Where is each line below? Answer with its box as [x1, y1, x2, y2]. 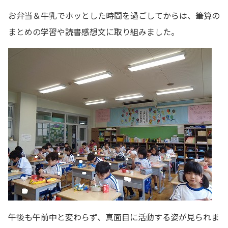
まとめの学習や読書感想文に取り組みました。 [8, 25, 179, 38]
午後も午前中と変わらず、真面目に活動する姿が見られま [8, 210, 219, 223]
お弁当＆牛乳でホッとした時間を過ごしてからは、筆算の [8, 9, 220, 21]
